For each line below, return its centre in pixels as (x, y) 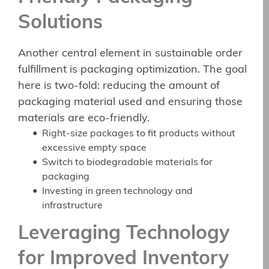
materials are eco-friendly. (84, 118)
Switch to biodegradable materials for (127, 162)
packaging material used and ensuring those (130, 102)
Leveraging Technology (124, 234)
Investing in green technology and (117, 191)
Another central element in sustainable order (130, 53)
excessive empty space (94, 148)
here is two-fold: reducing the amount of (119, 86)
